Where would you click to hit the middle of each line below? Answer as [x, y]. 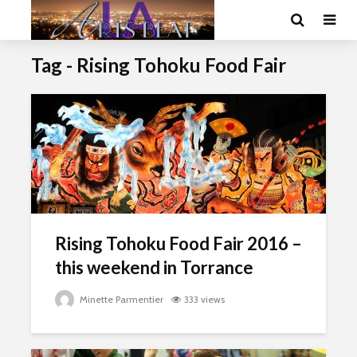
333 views [204, 299]
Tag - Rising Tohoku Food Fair [159, 65]
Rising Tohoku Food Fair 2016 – [178, 243]
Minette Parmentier [120, 299]
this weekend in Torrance [154, 267]
